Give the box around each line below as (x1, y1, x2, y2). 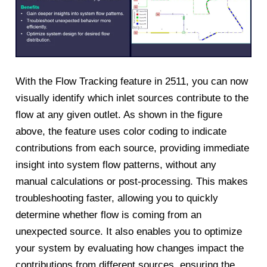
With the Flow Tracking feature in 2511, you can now (15, 76, 249, 88)
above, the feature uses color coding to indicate (15, 126, 227, 138)
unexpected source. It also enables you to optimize (15, 226, 243, 238)
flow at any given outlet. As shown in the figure (15, 109, 223, 121)
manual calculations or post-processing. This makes (15, 176, 249, 188)
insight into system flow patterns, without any (15, 159, 217, 171)
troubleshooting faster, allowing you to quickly (15, 193, 219, 204)
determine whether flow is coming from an (15, 209, 202, 221)
